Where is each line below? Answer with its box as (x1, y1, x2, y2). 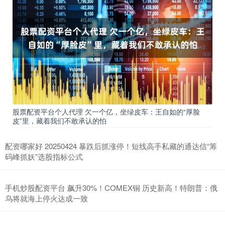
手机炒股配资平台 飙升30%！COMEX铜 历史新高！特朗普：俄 (5, 182, 217, 193)
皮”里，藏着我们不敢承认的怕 (13, 115, 106, 126)
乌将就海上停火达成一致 (5, 192, 88, 203)
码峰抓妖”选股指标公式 (5, 151, 83, 162)
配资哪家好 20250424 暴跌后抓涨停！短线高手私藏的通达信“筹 (5, 140, 217, 151)
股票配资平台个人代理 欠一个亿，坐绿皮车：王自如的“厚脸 (13, 106, 200, 117)
